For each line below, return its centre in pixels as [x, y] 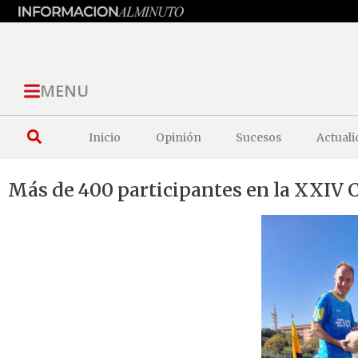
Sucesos [259, 137]
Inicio [105, 137]
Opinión [178, 137]
